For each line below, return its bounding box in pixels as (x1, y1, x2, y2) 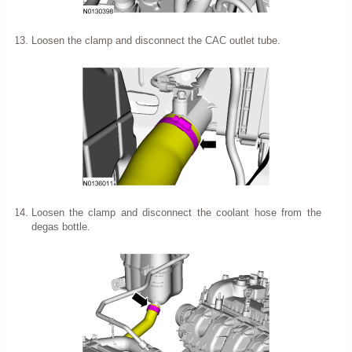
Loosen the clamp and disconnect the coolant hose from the (31, 206, 321, 218)
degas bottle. (31, 220, 90, 233)
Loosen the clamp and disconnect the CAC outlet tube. (31, 34, 280, 46)
